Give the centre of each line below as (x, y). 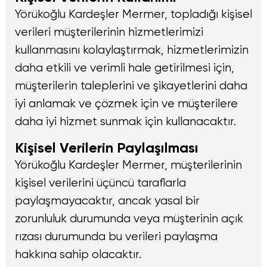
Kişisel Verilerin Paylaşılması (107, 148)
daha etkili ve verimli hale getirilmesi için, (125, 67)
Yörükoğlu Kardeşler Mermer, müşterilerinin (128, 165)
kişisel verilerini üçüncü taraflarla (100, 183)
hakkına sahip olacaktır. (78, 254)
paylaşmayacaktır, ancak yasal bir (107, 201)
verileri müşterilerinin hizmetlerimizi (109, 32)
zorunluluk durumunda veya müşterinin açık (129, 219)
